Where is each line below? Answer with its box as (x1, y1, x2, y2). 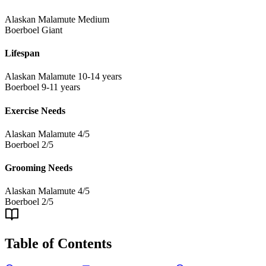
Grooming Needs (5, 163, 72, 173)
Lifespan (5, 48, 40, 59)
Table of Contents (5, 236, 112, 252)
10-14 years (78, 71, 122, 82)
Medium (78, 14, 109, 24)
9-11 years (42, 82, 80, 93)
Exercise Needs (5, 105, 65, 116)
